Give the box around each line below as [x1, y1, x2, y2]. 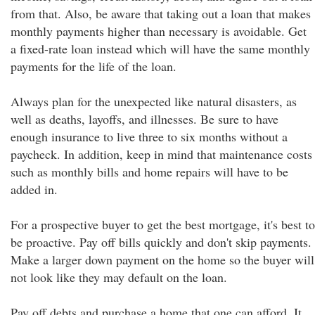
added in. [11, 181, 58, 198]
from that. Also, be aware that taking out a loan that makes [11, 5, 311, 22]
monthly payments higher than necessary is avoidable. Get [11, 22, 307, 39]
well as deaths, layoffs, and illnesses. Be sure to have [11, 110, 278, 127]
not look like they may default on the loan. [11, 269, 227, 285]
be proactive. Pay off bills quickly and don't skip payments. [11, 233, 311, 250]
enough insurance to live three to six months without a [11, 128, 288, 145]
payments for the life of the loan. [11, 58, 176, 75]
